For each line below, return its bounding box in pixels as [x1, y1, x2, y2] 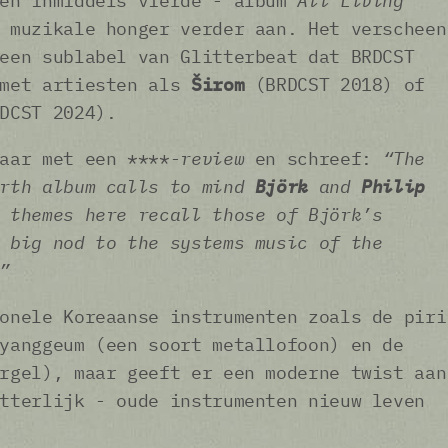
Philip [361, 175, 426, 199]
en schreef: [244, 147, 383, 171]
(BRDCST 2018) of [244, 73, 426, 97]
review [180, 147, 245, 171]
